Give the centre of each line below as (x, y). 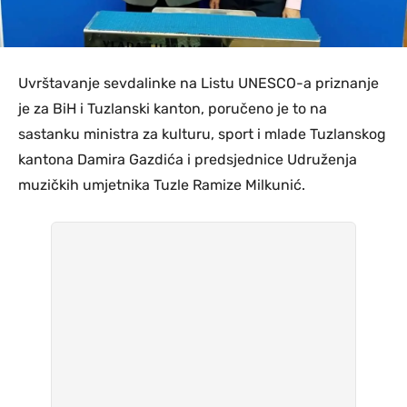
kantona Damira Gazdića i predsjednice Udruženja (188, 160)
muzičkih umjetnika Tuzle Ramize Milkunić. (162, 185)
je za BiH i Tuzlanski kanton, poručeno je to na (173, 109)
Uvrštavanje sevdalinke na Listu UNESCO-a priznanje (199, 84)
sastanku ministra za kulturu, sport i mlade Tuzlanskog (202, 134)
